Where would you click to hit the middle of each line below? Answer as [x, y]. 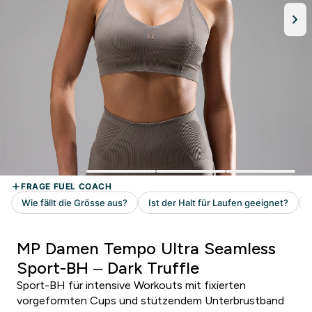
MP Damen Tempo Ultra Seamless [146, 248]
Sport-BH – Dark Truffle [108, 268]
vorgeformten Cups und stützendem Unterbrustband [150, 301]
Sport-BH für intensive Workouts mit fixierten [131, 285]
